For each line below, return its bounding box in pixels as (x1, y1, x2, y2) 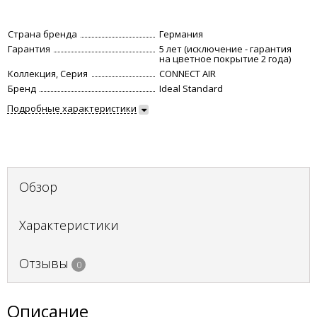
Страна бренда (8, 28, 77, 40)
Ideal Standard (159, 82, 223, 95)
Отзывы (19, 255, 69, 272)
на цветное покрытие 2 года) (159, 52, 291, 65)
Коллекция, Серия (8, 67, 88, 80)
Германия (159, 28, 203, 40)
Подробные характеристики (7, 102, 137, 115)
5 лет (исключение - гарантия (159, 42, 292, 55)
